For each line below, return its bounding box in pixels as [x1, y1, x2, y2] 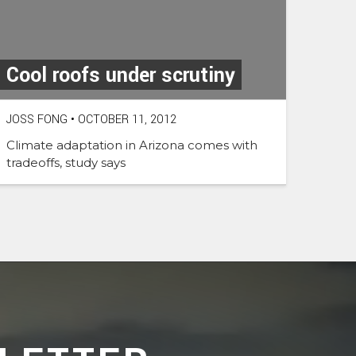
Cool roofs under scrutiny [6, 60, 235, 90]
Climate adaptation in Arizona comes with [6, 137, 257, 153]
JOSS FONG [6, 110, 68, 128]
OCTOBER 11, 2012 [75, 110, 176, 128]
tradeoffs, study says [6, 154, 126, 170]
